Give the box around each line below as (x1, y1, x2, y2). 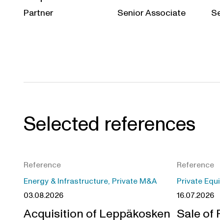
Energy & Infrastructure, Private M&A (24, 175, 157, 187)
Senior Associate (117, 6, 186, 19)
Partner (24, 6, 53, 19)
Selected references (24, 110, 195, 138)
